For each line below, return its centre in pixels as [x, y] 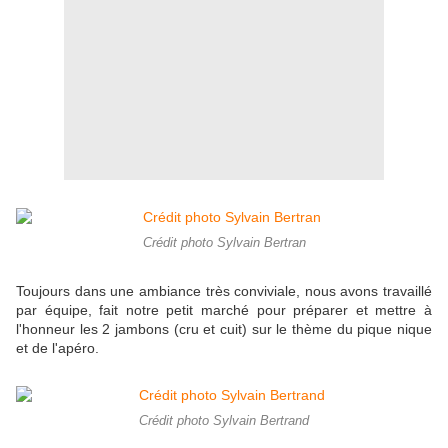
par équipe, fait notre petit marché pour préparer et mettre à [224, 310]
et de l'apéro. [57, 348]
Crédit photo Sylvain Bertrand [224, 421]
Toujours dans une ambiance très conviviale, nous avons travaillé [224, 291]
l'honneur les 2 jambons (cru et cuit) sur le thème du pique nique [224, 329]
